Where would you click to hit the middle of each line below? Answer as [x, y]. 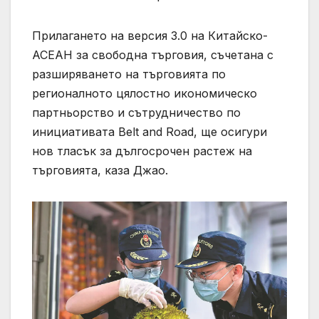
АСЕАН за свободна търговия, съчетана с [153, 54]
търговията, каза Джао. [100, 170]
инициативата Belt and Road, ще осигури [150, 131]
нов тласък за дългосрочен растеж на [142, 151]
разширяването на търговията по [129, 74]
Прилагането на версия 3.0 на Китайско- [150, 35]
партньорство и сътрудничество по [136, 112]
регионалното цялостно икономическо [145, 93]
